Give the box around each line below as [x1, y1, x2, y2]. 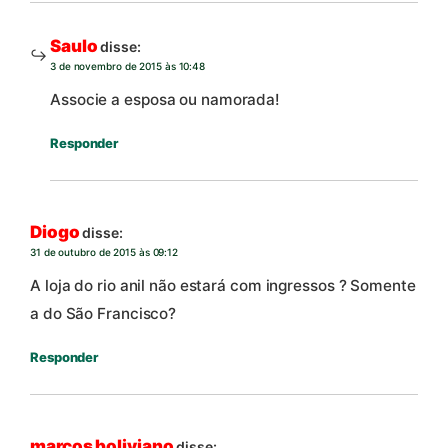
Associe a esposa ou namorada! [50, 90, 281, 110]
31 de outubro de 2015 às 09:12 [30, 245, 178, 258]
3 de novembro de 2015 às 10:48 [50, 59, 205, 72]
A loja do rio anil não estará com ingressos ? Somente [30, 276, 416, 296]
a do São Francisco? [30, 304, 177, 324]
